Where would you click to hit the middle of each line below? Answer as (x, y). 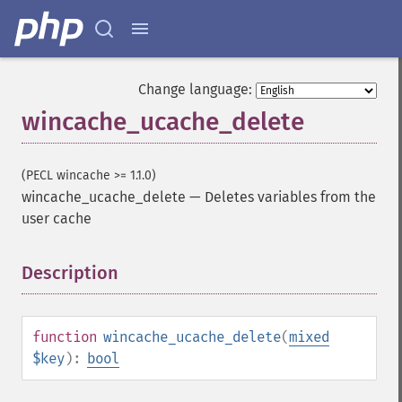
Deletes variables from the (290, 197)
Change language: (195, 89)
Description (70, 273)
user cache (57, 218)
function (65, 337)
